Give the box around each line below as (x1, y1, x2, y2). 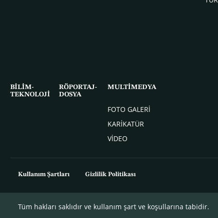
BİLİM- (10, 83, 34, 91)
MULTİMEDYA (107, 83, 156, 91)
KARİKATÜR (107, 119, 144, 128)
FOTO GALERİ (107, 104, 150, 114)
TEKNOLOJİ (10, 91, 50, 98)
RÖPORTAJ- (58, 83, 97, 91)
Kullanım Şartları (18, 171, 70, 178)
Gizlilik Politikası (85, 171, 136, 178)
